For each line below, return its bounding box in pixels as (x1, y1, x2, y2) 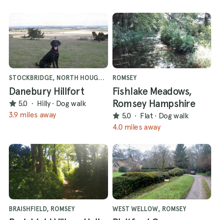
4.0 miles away (112, 122, 161, 132)
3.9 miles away (9, 110, 56, 119)
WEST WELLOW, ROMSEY (112, 205, 186, 213)
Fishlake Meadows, (112, 85, 192, 97)
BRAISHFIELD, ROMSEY (9, 205, 75, 213)
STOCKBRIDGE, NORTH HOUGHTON (98, 74, 104, 82)
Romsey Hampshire (112, 97, 195, 110)
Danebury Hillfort (9, 85, 84, 97)
